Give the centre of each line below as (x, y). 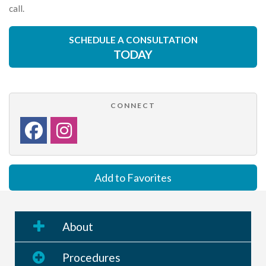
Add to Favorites (133, 177)
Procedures (91, 257)
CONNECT (133, 105)
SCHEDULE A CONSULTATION (133, 39)
